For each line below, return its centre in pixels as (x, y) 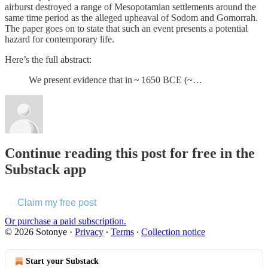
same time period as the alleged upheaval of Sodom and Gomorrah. (131, 17)
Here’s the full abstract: (48, 59)
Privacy (89, 232)
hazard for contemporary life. (60, 39)
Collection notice (173, 232)
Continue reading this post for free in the (130, 153)
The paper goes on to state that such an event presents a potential (126, 28)
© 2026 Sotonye (36, 232)
